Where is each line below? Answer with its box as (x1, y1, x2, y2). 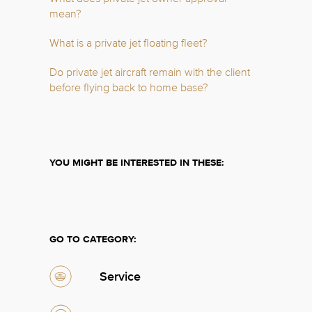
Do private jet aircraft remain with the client (49, 65, 250, 79)
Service (100, 269, 141, 284)
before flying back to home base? (49, 81, 208, 95)
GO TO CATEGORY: (49, 233, 136, 245)
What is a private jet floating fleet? (49, 36, 207, 50)
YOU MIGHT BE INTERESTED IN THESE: (49, 157, 224, 169)
